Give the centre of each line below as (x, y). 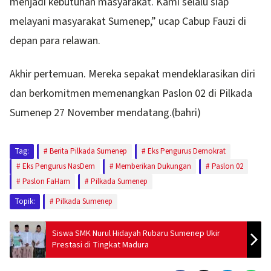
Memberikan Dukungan (153, 167)
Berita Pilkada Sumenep (88, 152)
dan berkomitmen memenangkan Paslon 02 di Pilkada (131, 93)
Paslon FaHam (46, 182)
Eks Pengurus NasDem (59, 167)
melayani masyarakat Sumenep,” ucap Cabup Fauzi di (128, 21)
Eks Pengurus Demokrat (187, 152)
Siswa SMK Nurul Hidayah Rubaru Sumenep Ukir (136, 234)
